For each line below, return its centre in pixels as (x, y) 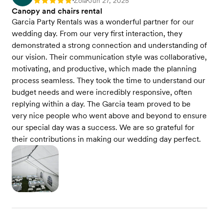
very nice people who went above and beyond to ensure (109, 116)
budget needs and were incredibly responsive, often (102, 92)
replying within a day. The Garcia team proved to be (101, 104)
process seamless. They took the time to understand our (109, 80)
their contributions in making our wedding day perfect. (106, 139)
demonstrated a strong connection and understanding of (109, 45)
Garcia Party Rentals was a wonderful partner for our (103, 22)
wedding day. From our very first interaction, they (97, 33)
